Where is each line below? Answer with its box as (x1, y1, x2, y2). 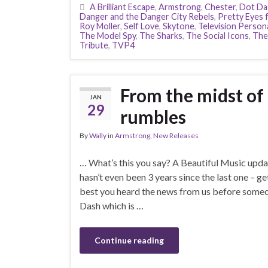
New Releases (153, 131, 199, 140)
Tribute (80, 40, 108, 50)
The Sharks (139, 31, 182, 41)
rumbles (120, 106, 186, 127)
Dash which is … (80, 200, 144, 211)
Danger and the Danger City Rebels (80, 11, 214, 22)
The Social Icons (186, 31, 249, 41)
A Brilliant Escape (90, 2, 155, 12)
